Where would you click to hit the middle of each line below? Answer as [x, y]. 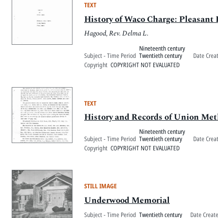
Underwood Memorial [127, 201]
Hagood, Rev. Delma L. [116, 34]
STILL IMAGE [100, 186]
